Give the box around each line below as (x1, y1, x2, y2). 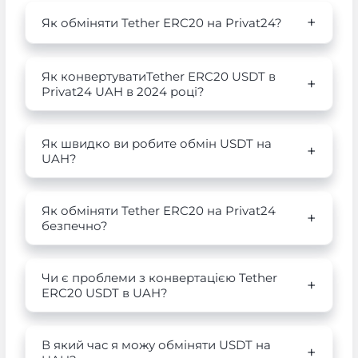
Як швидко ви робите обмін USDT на (41, 136, 272, 151)
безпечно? (41, 218, 108, 233)
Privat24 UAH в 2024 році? (41, 84, 205, 99)
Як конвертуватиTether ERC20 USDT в (41, 69, 276, 84)
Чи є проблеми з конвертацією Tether (41, 270, 277, 285)
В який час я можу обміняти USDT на (41, 337, 271, 352)
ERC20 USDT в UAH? (41, 285, 168, 300)
